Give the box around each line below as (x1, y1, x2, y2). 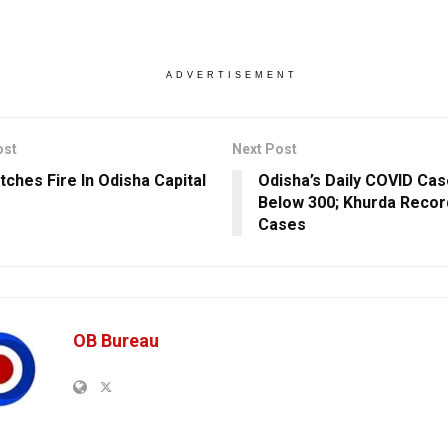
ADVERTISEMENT (165, 70, 298, 81)
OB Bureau (73, 330, 159, 352)
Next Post (231, 141, 297, 158)
